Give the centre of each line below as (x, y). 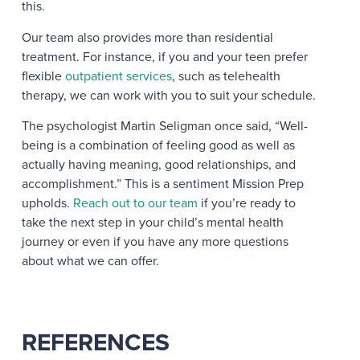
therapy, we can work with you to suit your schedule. (170, 95)
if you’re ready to (246, 202)
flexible (43, 76)
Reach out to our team (135, 202)
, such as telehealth (226, 76)
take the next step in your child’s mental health (152, 222)
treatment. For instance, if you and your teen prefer (164, 56)
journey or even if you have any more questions (155, 241)
